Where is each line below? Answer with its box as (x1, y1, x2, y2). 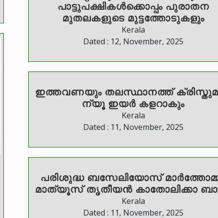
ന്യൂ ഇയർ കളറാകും (82, 97, 184, 110)
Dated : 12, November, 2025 (83, 36, 183, 47)
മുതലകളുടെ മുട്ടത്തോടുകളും (62, 11, 204, 25)
